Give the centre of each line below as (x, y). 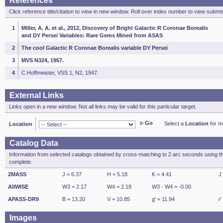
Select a (175, 123)
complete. (21, 162)
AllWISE (18, 187)
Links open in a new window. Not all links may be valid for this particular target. (103, 107)
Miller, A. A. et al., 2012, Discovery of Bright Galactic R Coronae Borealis (115, 28)
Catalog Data (34, 143)
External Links (37, 95)
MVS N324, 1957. (43, 60)
